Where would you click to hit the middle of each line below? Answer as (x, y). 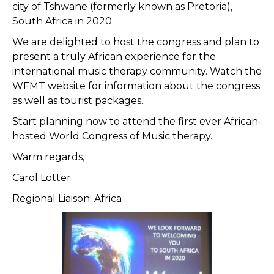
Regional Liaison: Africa (67, 198)
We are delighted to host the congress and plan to (136, 42)
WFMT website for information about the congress (136, 86)
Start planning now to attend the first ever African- (137, 121)
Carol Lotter (42, 178)
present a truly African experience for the (114, 57)
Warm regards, (48, 157)
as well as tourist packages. (78, 101)
